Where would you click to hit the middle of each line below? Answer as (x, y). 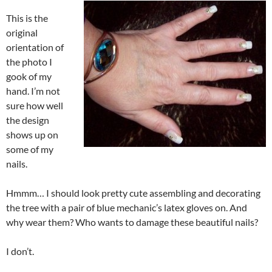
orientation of (35, 47)
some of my (30, 149)
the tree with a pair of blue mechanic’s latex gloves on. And (127, 208)
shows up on (32, 135)
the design (28, 120)
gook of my (29, 76)
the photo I (29, 62)
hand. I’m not (33, 91)
